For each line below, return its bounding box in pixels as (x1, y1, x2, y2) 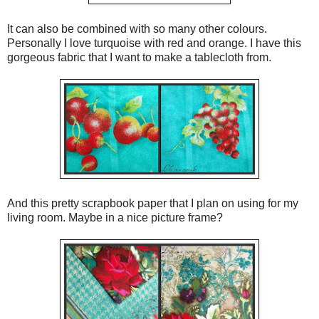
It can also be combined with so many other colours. (7, 22, 267, 35)
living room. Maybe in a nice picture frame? (7, 211, 226, 224)
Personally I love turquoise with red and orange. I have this (7, 36, 301, 49)
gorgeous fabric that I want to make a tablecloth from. (7, 51, 271, 63)
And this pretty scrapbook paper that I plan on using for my (7, 197, 298, 209)
